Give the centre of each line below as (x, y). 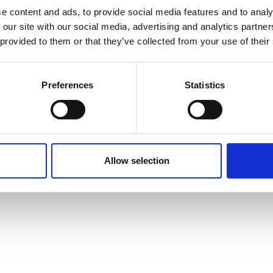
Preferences (68, 85)
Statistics (205, 85)
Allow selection (136, 160)
